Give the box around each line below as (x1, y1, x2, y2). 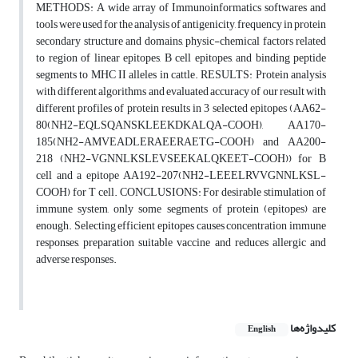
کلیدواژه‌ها (290, 317, 336, 340)
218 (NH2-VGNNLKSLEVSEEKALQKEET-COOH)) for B (36, 148, 326, 170)
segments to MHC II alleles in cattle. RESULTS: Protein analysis (36, 64, 326, 86)
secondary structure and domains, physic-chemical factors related (36, 30, 326, 53)
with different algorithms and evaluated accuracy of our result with (36, 81, 326, 103)
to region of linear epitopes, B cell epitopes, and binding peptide (36, 47, 326, 70)
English (248, 321, 276, 338)
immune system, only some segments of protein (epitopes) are (36, 198, 326, 221)
